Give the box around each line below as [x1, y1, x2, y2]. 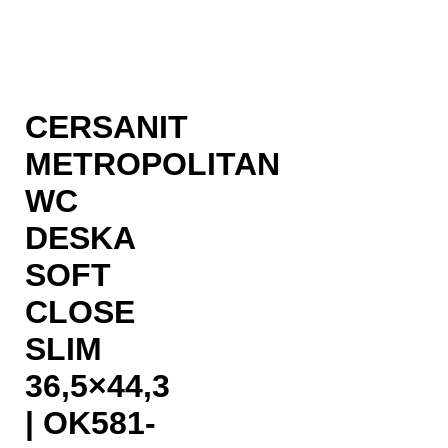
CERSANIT [25, 109, 188, 146]
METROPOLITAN [25, 146, 280, 183]
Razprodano [25, 33, 113, 51]
